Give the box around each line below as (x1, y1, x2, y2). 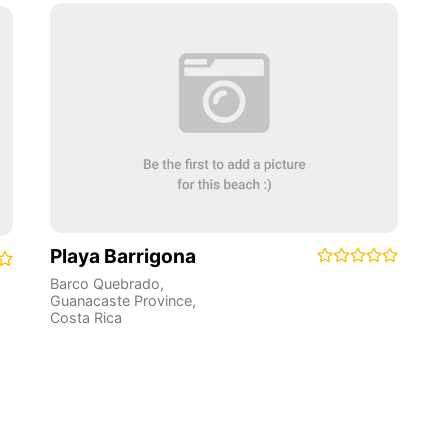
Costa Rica (49, 309, 122, 326)
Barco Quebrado (49, 275, 160, 292)
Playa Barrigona (49, 243, 196, 268)
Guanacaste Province (49, 292, 192, 309)
